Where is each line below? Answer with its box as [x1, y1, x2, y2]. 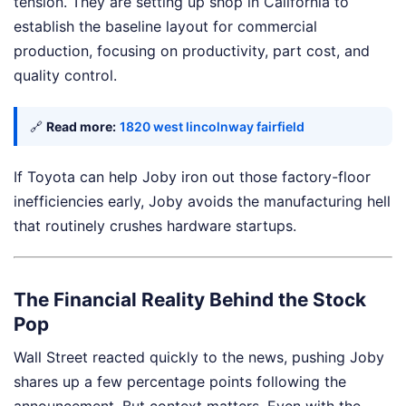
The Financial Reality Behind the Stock [14, 287, 366, 311]
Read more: [46, 119, 116, 135]
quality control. [14, 66, 117, 85]
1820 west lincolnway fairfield [120, 119, 304, 135]
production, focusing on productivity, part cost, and [14, 42, 370, 61]
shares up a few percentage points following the [14, 372, 346, 391]
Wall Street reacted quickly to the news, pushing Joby [14, 348, 384, 367]
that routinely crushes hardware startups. [14, 217, 296, 236]
